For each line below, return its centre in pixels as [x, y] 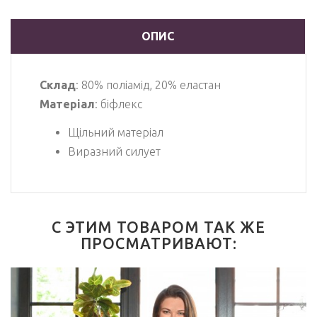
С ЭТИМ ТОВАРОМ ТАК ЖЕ [158, 227]
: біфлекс [120, 104]
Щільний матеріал [116, 133]
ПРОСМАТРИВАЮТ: [158, 244]
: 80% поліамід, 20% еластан [148, 85]
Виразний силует [116, 152]
